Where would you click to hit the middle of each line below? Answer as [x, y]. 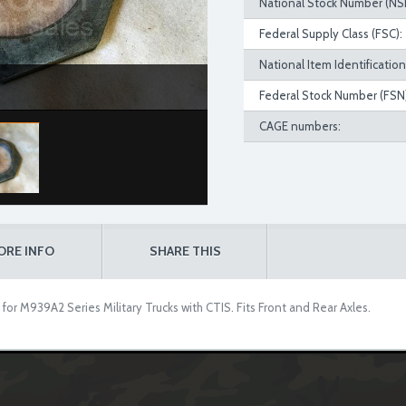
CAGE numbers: [300, 126]
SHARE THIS [185, 251]
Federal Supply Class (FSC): [331, 34]
